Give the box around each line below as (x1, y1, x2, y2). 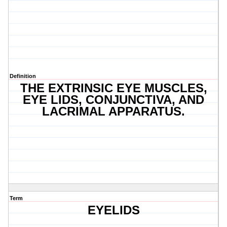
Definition (10, 73, 36, 80)
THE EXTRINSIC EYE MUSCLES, (20, 81, 207, 95)
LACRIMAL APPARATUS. (42, 104, 185, 119)
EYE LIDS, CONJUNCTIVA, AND (23, 93, 205, 107)
